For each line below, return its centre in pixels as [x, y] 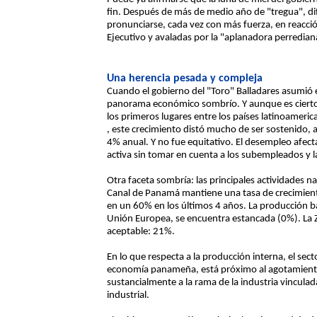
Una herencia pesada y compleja [185, 79]
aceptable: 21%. [141, 232]
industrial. [128, 295]
